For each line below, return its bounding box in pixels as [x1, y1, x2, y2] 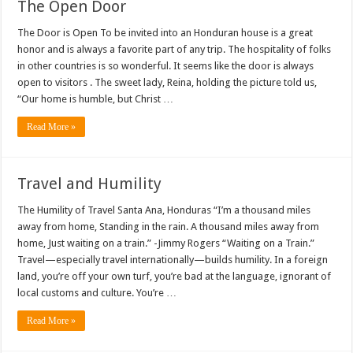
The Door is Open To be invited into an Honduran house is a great [17, 27, 314, 39]
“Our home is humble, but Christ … [17, 93, 174, 106]
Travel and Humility [17, 174, 162, 194]
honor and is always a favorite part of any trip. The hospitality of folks [17, 43, 332, 56]
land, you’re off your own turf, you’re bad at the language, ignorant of [17, 270, 332, 283]
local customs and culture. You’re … [17, 287, 177, 299]
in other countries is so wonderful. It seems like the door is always [17, 60, 314, 72]
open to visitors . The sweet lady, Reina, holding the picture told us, [17, 76, 318, 89]
